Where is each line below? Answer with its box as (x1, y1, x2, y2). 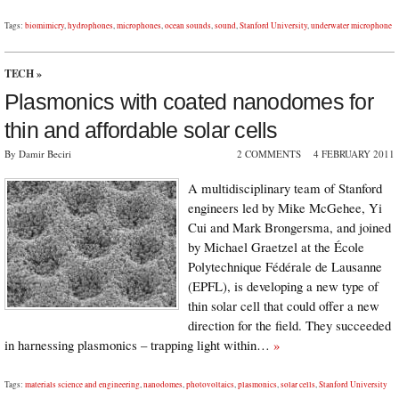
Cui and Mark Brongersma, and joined (188, 217, 391, 236)
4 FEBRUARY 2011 (313, 146, 395, 160)
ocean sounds (165, 20, 211, 32)
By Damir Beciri (4, 146, 71, 160)
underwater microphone (311, 20, 392, 32)
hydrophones (68, 20, 113, 32)
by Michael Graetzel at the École (188, 237, 364, 256)
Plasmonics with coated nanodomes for (4, 88, 373, 114)
